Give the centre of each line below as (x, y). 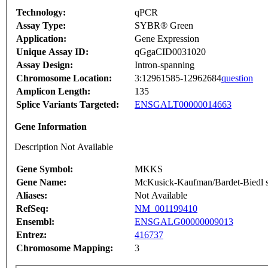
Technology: (41, 13)
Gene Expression (167, 39)
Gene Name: (41, 182)
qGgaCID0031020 (170, 52)
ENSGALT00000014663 (183, 105)
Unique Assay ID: (52, 52)
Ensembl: (35, 222)
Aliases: (32, 196)
